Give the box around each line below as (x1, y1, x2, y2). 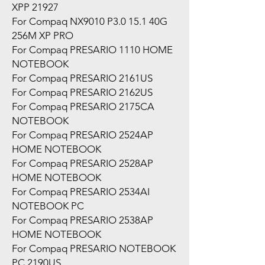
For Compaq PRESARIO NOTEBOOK (12, 242, 176, 254)
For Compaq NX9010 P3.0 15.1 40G (12, 15, 167, 27)
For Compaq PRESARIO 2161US (12, 72, 153, 84)
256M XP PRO (12, 29, 73, 41)
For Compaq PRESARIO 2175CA (12, 100, 154, 112)
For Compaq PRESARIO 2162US (12, 86, 153, 98)
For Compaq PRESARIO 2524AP (12, 128, 153, 141)
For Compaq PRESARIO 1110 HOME (12, 43, 173, 56)
